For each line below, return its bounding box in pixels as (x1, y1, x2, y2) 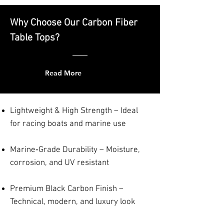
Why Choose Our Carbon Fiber (10, 17, 137, 29)
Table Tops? (10, 32, 59, 44)
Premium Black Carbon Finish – (10, 184, 123, 194)
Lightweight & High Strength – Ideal (10, 106, 138, 116)
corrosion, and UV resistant (10, 158, 109, 168)
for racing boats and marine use (10, 119, 126, 129)
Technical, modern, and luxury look (10, 197, 135, 207)
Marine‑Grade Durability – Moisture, (10, 145, 140, 155)
